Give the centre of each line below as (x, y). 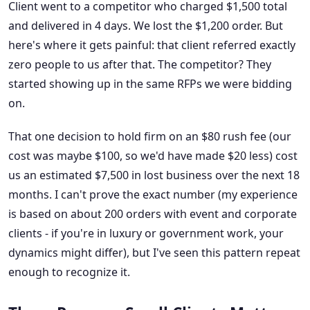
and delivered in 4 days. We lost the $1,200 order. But (146, 26)
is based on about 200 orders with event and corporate (153, 214)
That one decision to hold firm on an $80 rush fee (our (150, 137)
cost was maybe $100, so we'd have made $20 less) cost (153, 156)
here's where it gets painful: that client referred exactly (152, 45)
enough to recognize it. (69, 272)
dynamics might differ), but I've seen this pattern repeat (154, 253)
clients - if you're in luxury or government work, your (146, 234)
